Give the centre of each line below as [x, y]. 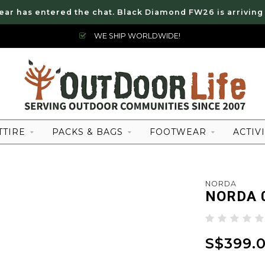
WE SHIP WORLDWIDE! [136, 36]
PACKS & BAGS [88, 132]
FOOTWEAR [178, 132]
